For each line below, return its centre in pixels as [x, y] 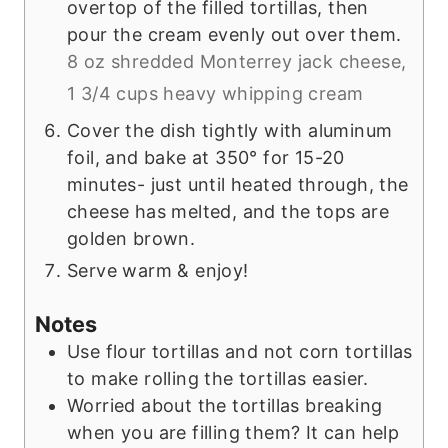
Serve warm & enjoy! [158, 270]
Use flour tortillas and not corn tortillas [240, 351]
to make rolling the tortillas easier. [218, 378]
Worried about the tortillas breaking [225, 405]
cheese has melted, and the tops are [228, 211]
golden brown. [131, 238]
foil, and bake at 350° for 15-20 [206, 157]
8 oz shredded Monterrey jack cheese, [237, 61]
